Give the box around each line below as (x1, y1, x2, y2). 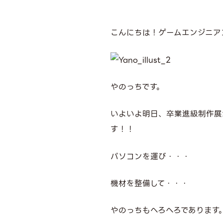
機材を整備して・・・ (110, 177, 189, 190)
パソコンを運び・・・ (110, 150, 190, 163)
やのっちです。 (110, 81, 164, 94)
